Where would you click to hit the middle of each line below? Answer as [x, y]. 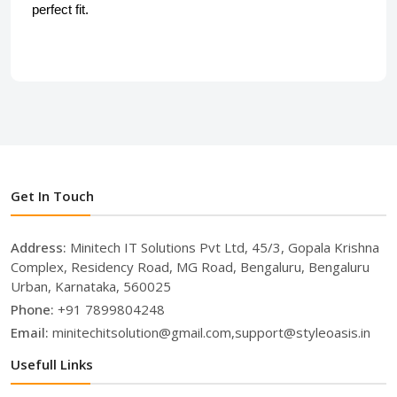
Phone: [34, 309]
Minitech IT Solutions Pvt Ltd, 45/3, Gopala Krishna [225, 247]
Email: [31, 332]
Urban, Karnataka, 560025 [91, 286]
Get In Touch [52, 196]
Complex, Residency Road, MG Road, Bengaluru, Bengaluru [190, 267]
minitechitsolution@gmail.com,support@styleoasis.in [211, 332]
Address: [40, 247]
